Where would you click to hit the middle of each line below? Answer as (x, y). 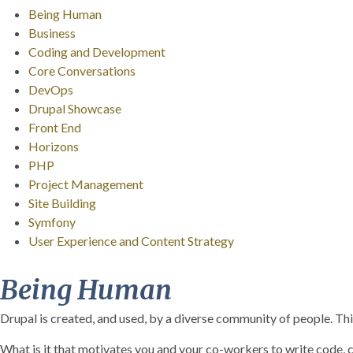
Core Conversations (82, 70)
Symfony (52, 221)
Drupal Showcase (75, 108)
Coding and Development (97, 51)
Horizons (54, 146)
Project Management (86, 184)
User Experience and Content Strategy (131, 240)
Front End (55, 127)
